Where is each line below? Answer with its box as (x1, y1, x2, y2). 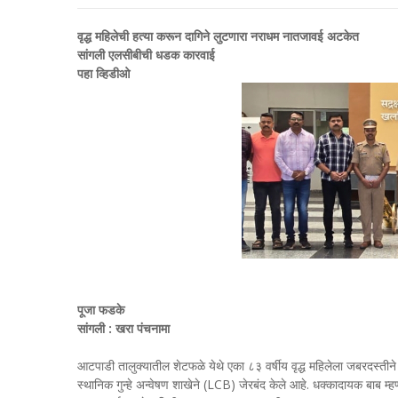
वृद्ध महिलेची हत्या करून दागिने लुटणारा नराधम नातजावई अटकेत (77, 28, 359, 44)
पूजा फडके (77, 300, 128, 318)
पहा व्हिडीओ (77, 65, 133, 82)
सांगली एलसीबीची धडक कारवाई (77, 46, 215, 63)
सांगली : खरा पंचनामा (77, 319, 170, 337)
